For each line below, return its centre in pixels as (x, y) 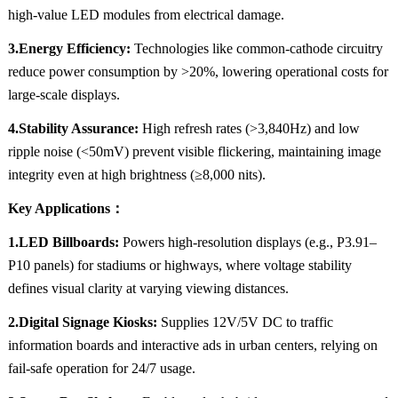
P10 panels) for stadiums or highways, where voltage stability (179, 266)
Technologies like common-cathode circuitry (256, 49)
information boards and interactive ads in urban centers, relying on (192, 346)
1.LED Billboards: (65, 243)
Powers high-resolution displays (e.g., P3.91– (249, 243)
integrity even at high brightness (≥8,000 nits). (136, 175)
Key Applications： (66, 209)
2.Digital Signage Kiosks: (84, 322)
